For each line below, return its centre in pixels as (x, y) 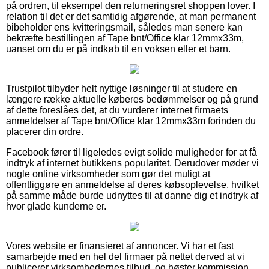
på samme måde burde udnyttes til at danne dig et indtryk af (132, 195)
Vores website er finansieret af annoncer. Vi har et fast (120, 246)
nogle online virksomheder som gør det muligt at (108, 174)
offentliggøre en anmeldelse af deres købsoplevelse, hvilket (132, 184)
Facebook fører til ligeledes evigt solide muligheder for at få (131, 152)
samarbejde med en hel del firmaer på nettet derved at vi (125, 256)
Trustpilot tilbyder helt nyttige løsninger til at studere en (122, 88)
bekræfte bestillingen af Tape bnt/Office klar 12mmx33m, (125, 38)
